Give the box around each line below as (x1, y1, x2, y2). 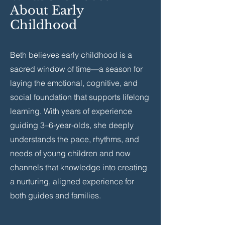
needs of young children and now (10, 148, 131, 158)
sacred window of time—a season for (10, 64, 143, 74)
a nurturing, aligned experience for (10, 176, 134, 186)
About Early (10, 3, 83, 18)
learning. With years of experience (10, 106, 132, 116)
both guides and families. (10, 190, 101, 200)
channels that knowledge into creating (10, 162, 147, 172)
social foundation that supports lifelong (10, 92, 149, 102)
